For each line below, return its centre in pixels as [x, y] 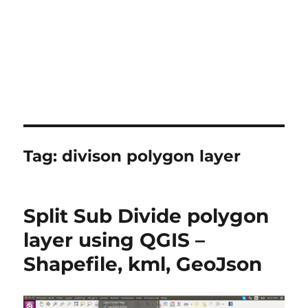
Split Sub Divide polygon [146, 216]
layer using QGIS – [114, 240]
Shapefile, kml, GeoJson [143, 264]
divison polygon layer [152, 156]
